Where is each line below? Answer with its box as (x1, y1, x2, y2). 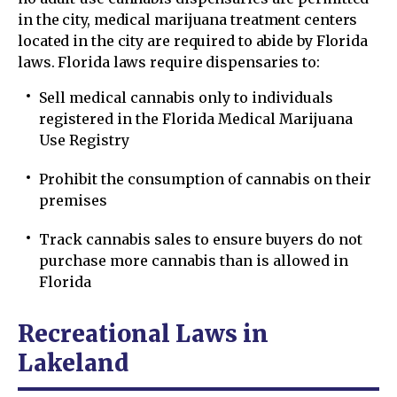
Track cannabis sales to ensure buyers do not (39, 230, 362, 248)
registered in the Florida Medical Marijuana (39, 109, 353, 128)
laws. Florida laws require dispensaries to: (18, 52, 320, 71)
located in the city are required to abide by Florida (18, 31, 369, 50)
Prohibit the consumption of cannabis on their (39, 169, 371, 188)
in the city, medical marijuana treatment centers (18, 10, 358, 28)
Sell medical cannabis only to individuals (39, 88, 333, 106)
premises (39, 191, 107, 209)
